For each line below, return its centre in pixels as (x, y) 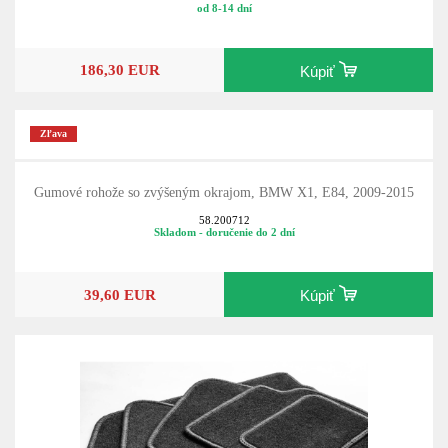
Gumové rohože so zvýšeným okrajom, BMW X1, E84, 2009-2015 (224, 192)
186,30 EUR (119, 70)
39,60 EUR (119, 294)
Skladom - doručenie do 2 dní (224, 232)
